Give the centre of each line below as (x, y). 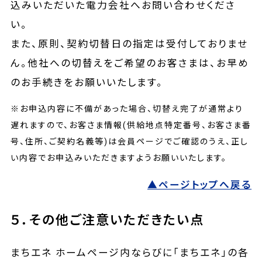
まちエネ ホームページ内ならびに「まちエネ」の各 (130, 253)
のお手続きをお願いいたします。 (87, 82)
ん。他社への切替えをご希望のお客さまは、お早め (130, 63)
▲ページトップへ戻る (200, 185)
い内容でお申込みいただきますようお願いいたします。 (119, 158)
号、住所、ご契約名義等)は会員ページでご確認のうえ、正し (130, 141)
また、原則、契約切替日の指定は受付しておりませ (129, 44)
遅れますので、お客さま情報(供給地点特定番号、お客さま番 (131, 125)
